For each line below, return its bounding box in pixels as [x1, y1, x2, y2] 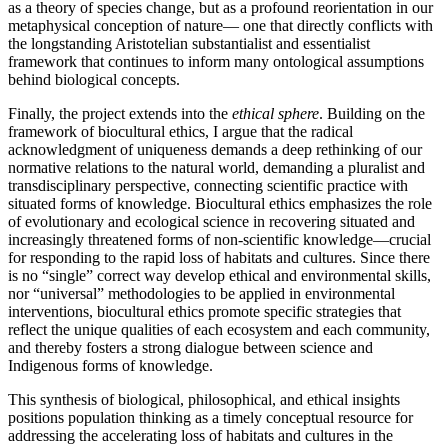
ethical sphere [232, 104, 319, 122]
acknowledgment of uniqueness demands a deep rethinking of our [8, 140, 422, 158]
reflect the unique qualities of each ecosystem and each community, [8, 320, 430, 338]
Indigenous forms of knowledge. [8, 356, 213, 374]
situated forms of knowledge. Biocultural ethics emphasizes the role [8, 194, 432, 212]
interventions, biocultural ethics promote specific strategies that [8, 302, 401, 320]
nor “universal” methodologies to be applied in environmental [8, 284, 395, 302]
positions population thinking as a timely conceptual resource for [8, 408, 413, 426]
